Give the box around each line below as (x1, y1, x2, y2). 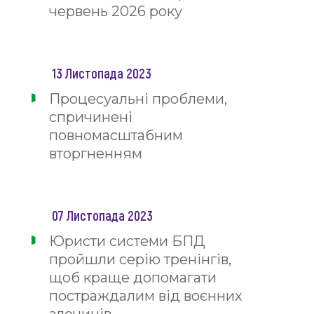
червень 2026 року (49, 3, 182, 20)
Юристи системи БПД (49, 233, 205, 250)
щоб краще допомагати (49, 269, 217, 286)
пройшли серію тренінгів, (49, 251, 231, 268)
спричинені (49, 109, 132, 125)
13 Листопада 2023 (52, 64, 151, 81)
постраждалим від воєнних (49, 287, 243, 304)
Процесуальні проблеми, (49, 90, 227, 107)
